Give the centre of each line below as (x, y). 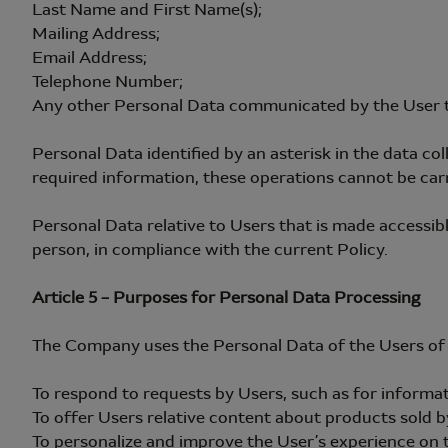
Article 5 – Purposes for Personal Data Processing (226, 297)
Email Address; (89, 57)
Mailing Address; (96, 33)
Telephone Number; (107, 81)
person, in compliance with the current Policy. (210, 249)
